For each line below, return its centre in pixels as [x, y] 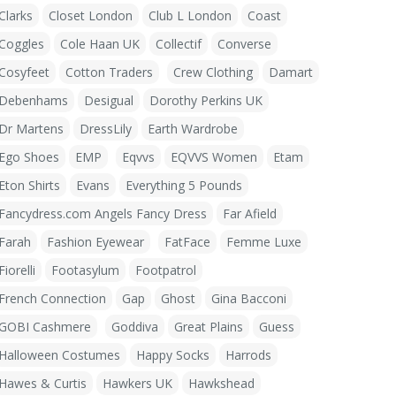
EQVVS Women [214, 157]
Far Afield [250, 213]
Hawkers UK [137, 383]
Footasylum [85, 270]
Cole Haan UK [100, 44]
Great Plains [209, 327]
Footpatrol [166, 270]
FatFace [187, 242]
